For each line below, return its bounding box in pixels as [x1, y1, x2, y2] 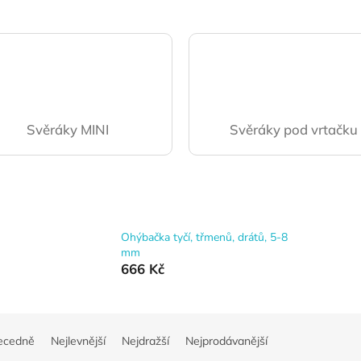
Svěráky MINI [26, 120, 109, 138]
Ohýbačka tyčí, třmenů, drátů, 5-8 [121, 229, 288, 245]
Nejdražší [121, 334, 169, 349]
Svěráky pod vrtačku [229, 120, 358, 138]
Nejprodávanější [185, 334, 268, 349]
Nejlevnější [50, 334, 106, 349]
